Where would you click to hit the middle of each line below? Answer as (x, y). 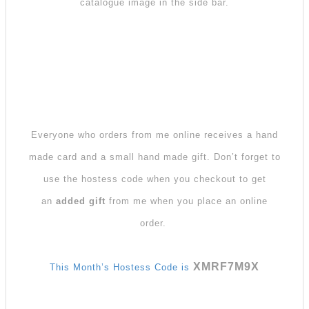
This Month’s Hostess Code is (121, 267)
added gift (81, 201)
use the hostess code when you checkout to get (154, 179)
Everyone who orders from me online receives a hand (154, 134)
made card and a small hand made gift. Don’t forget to (154, 157)
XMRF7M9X (226, 266)
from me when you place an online (187, 201)
